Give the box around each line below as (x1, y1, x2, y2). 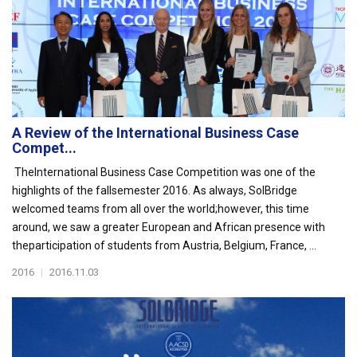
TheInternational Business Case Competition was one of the (12, 166, 316, 178)
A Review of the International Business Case (12, 124, 299, 141)
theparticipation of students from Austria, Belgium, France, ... (12, 239, 316, 252)
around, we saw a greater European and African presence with (12, 221, 325, 233)
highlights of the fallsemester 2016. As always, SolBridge (12, 184, 297, 197)
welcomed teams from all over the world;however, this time (12, 202, 309, 215)
